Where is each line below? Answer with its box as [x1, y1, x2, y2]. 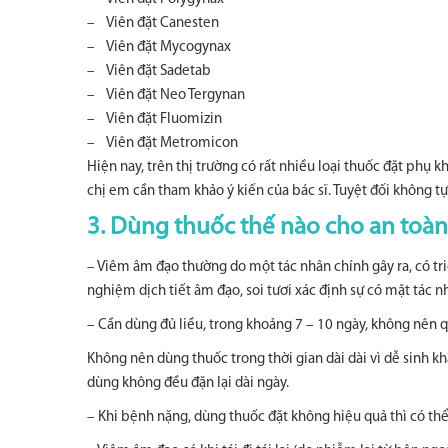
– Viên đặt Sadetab [87, 64, 211, 79]
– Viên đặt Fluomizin [87, 112, 222, 127]
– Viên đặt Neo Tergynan [87, 88, 245, 103]
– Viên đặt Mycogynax [87, 40, 231, 55]
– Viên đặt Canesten [87, 16, 219, 31]
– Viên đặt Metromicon [87, 136, 238, 151]
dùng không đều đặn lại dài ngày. [87, 376, 289, 391]
